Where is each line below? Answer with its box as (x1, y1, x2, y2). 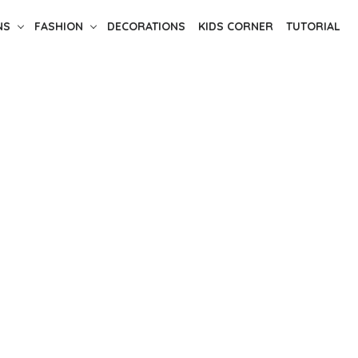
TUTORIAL (285, 19, 340, 34)
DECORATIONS (106, 19, 185, 34)
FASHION (34, 19, 83, 34)
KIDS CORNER (197, 19, 273, 34)
